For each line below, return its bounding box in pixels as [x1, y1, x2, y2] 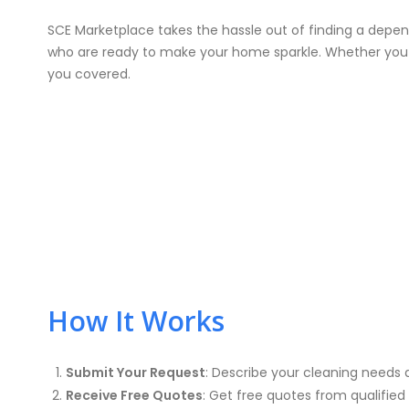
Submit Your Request [66, 363, 205, 382]
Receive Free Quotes [66, 386, 203, 404]
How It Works [47, 302, 225, 340]
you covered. [47, 65, 131, 83]
